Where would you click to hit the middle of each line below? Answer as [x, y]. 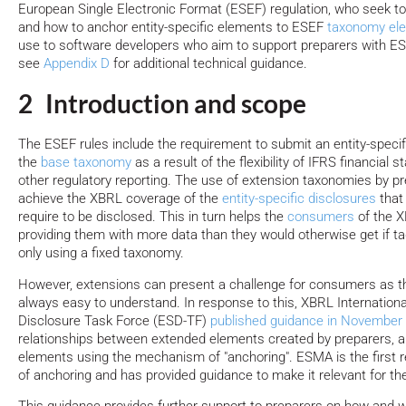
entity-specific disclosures [299, 198]
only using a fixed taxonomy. [101, 252]
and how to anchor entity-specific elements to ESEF [173, 27]
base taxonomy [86, 162]
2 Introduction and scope [162, 104]
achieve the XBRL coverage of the [120, 198]
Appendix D [77, 63]
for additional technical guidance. [208, 63]
